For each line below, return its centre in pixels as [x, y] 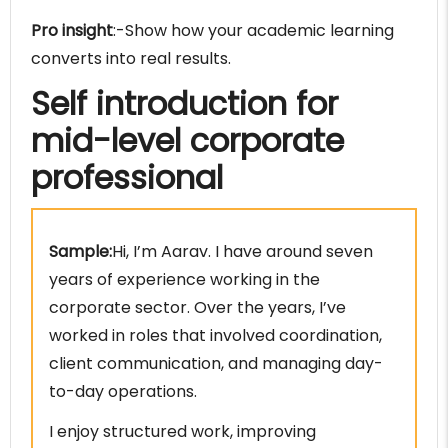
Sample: [80, 252]
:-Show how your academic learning [253, 31]
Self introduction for [184, 104]
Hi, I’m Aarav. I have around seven [242, 252]
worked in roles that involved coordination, [215, 336]
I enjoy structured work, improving [182, 432]
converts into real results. [131, 59]
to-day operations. [123, 392]
